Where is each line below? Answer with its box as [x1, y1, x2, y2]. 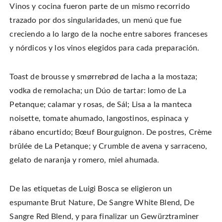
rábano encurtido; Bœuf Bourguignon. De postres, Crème [9, 128, 212, 137]
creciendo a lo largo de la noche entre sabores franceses [9, 30, 208, 39]
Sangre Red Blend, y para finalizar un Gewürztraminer [9, 213, 199, 221]
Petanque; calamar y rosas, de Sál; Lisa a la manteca [9, 101, 192, 109]
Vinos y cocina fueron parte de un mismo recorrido [9, 2, 190, 11]
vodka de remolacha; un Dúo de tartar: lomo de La [9, 87, 186, 95]
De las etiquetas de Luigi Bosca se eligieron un [9, 185, 172, 193]
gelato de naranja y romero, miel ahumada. [9, 156, 160, 165]
